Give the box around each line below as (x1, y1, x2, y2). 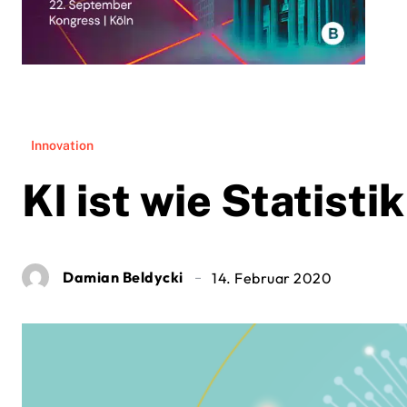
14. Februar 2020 (212, 269, 332, 288)
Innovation (31, 138, 94, 154)
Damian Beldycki (63, 268, 184, 287)
